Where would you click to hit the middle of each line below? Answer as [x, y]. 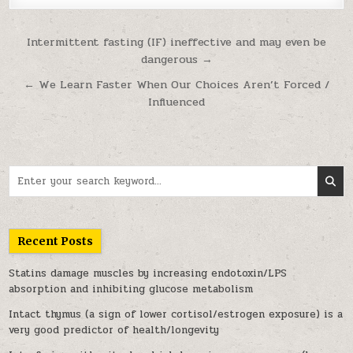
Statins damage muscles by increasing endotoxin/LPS [148, 273]
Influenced [176, 102]
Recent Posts [56, 241]
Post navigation [96, 43]
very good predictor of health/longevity [114, 330]
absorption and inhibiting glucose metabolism [131, 289]
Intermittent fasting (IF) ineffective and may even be [176, 42]
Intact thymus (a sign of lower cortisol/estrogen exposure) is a [176, 314]
